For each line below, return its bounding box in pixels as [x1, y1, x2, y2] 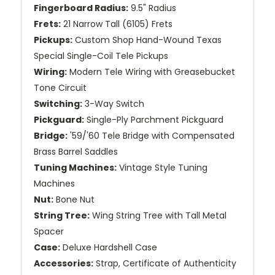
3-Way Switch [82, 97, 144, 110]
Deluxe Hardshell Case [60, 241, 157, 254]
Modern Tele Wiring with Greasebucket [67, 65, 235, 78]
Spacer [34, 225, 64, 238]
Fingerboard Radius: [34, 1, 128, 14]
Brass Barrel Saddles [34, 145, 118, 158]
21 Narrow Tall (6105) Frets [61, 17, 172, 30]
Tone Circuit [34, 81, 87, 94]
